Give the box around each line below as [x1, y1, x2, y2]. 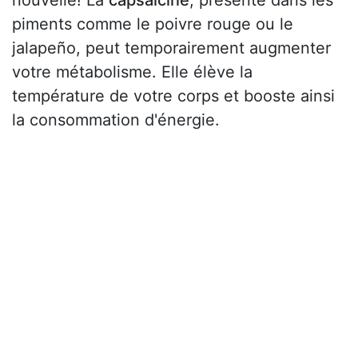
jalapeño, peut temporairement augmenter [12, 38, 331, 58]
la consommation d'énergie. [12, 110, 220, 130]
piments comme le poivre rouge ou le [12, 14, 293, 34]
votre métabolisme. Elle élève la [12, 62, 253, 82]
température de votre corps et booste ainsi [12, 86, 335, 106]
